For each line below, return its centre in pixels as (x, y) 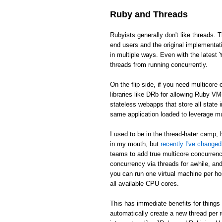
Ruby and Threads (149, 14)
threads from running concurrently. (159, 64)
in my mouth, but (135, 144)
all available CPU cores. (144, 183)
